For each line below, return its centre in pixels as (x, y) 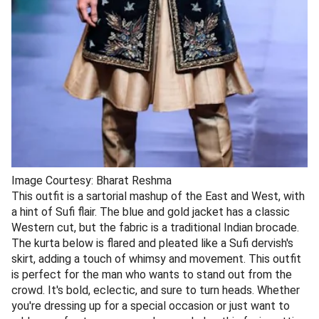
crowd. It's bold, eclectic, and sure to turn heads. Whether (156, 290)
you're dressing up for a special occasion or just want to (151, 305)
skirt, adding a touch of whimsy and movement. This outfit (156, 258)
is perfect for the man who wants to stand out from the (152, 274)
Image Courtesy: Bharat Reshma (91, 180)
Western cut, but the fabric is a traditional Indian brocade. (155, 227)
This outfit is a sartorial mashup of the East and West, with (158, 196)
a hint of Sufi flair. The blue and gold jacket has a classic (151, 211)
